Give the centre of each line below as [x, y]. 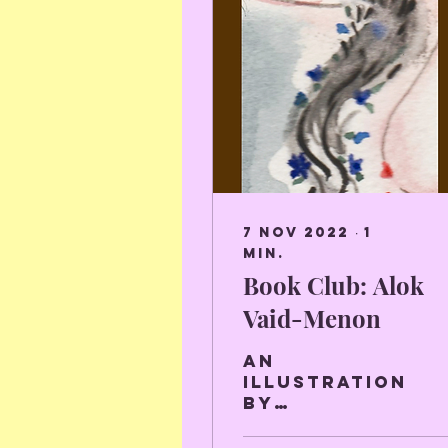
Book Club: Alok [333, 285]
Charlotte [311, 424]
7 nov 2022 [296, 232]
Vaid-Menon [312, 318]
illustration [325, 382]
